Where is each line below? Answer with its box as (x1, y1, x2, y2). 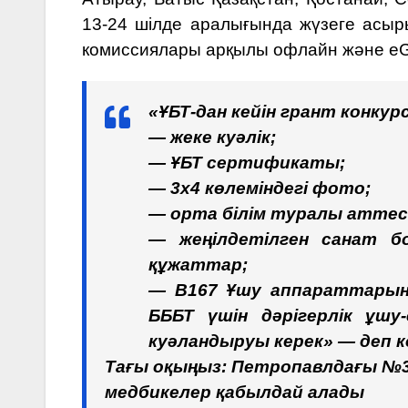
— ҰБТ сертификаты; (148, 152, 345, 172)
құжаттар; (148, 254, 248, 274)
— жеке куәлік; (148, 127, 276, 147)
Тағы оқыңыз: (105, 356, 231, 376)
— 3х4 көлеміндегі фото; (148, 178, 371, 198)
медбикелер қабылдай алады (105, 382, 364, 402)
